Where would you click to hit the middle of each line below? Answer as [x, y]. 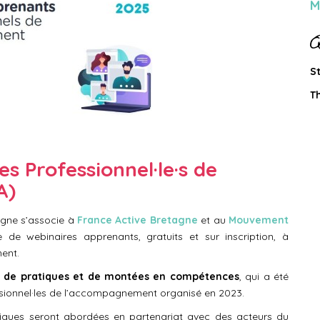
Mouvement [259, 220]
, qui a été [264, 276]
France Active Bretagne [137, 220]
